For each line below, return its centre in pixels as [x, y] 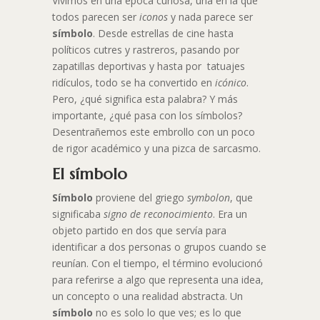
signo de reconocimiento [158, 214]
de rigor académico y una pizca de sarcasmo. [156, 149]
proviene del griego [140, 198]
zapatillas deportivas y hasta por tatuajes [148, 66]
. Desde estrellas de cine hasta [163, 34]
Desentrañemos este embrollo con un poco [153, 132]
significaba [77, 214]
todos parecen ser [95, 17]
